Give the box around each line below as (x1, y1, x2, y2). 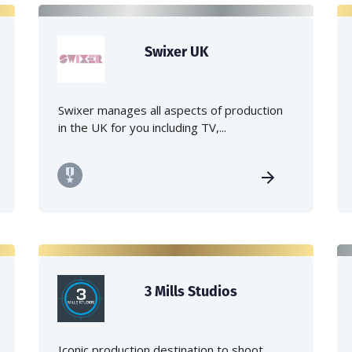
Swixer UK (144, 42, 208, 62)
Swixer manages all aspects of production (58, 102, 283, 119)
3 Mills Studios (144, 281, 237, 302)
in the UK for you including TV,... (58, 119, 226, 136)
